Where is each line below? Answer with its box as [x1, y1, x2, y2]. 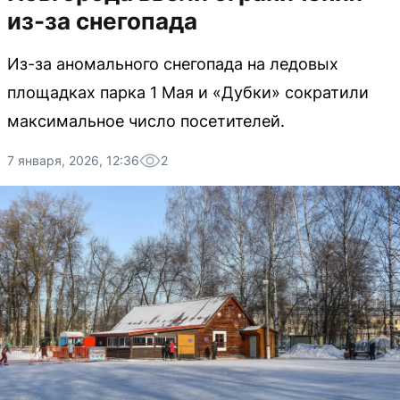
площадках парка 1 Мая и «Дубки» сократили [7, 83, 369, 102]
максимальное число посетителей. [7, 112, 285, 130]
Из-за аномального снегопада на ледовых [7, 54, 338, 73]
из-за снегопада [7, 7, 197, 35]
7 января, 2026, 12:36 [7, 153, 139, 168]
